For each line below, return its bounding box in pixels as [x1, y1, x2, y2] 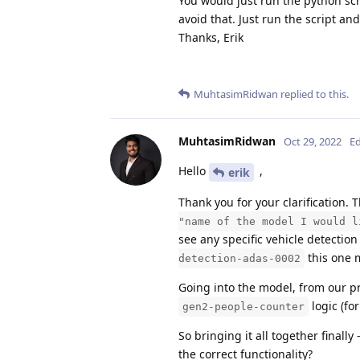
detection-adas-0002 [178, 252, 301, 264]
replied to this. [278, 87, 349, 102]
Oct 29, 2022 [284, 134, 342, 149]
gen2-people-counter [182, 300, 305, 313]
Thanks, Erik [178, 30, 243, 46]
